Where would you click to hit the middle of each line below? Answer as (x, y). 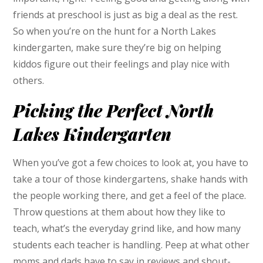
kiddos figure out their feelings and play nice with (122, 64)
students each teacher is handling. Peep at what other (131, 245)
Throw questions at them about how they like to (119, 212)
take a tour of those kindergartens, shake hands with (131, 179)
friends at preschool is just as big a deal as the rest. (126, 14)
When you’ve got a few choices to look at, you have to (131, 162)
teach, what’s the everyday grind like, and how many (127, 228)
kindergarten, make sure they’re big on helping (117, 47)
